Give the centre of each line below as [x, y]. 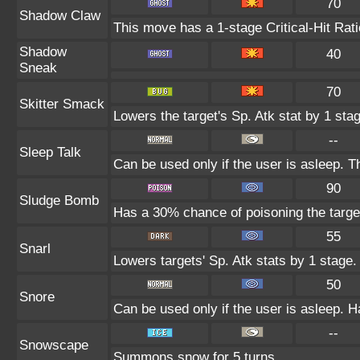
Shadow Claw [60, 16]
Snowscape [54, 345]
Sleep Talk [50, 152]
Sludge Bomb [59, 200]
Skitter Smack [62, 104]
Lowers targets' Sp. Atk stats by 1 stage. [235, 261]
